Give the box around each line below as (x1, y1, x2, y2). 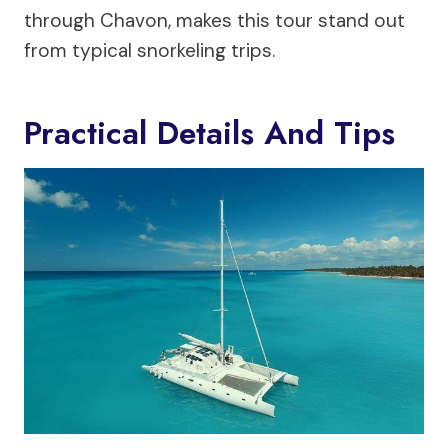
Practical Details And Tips (24, 109, 395, 156)
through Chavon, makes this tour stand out (24, 7, 405, 33)
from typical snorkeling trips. (24, 37, 275, 63)
